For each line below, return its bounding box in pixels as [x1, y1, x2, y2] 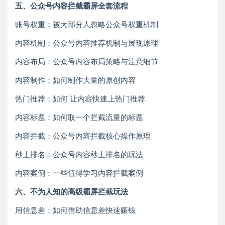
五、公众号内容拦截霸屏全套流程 [15, 3, 128, 11]
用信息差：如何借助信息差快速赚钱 [15, 207, 136, 215]
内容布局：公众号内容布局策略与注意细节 [15, 58, 158, 66]
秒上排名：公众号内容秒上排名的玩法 [15, 151, 143, 159]
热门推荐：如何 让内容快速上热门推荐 [15, 95, 145, 103]
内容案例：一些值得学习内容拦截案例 [15, 170, 143, 178]
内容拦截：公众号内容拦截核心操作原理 [15, 133, 151, 141]
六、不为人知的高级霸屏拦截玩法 [15, 188, 128, 196]
